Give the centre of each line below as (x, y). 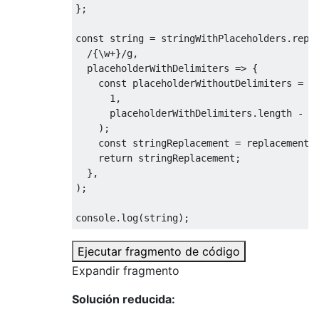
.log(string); (152, 218)
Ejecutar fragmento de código (159, 251)
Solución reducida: (124, 299)
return (115, 158)
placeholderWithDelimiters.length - (192, 113)
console (95, 218)
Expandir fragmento (126, 270)
